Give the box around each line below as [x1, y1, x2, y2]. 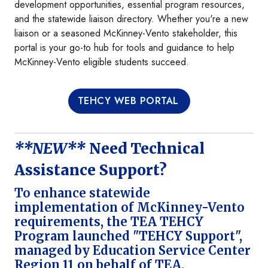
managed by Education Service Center [14, 243, 251, 258]
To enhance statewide [14, 185, 150, 201]
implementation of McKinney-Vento [14, 200, 245, 215]
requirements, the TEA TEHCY [14, 214, 203, 230]
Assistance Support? [14, 161, 167, 180]
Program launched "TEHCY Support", [14, 229, 242, 244]
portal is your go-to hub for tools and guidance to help [14, 41, 234, 55]
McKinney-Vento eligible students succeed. [14, 55, 189, 69]
